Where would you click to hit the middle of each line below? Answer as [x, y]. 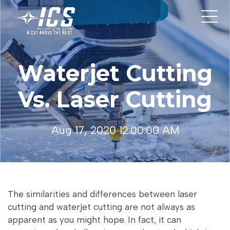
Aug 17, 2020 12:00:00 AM [115, 130]
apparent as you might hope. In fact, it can [94, 219]
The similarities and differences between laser [102, 194]
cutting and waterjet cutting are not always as [101, 207]
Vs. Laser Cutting [115, 99]
